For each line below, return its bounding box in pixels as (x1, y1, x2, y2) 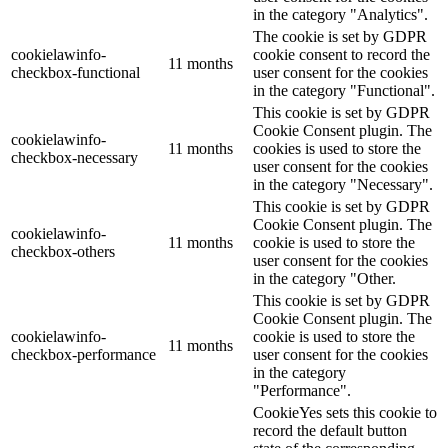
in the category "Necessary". (253, 176, 433, 194)
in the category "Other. (253, 270, 396, 288)
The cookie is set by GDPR (253, 28, 427, 46)
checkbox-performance (11, 346, 156, 364)
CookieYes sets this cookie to (253, 404, 437, 422)
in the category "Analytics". (253, 6, 428, 24)
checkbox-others (11, 243, 115, 261)
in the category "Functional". (253, 82, 435, 100)
